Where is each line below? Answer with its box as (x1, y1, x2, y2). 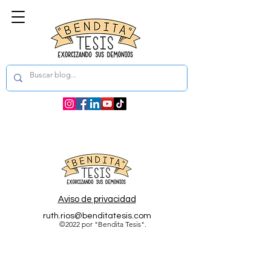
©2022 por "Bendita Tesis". (59, 220, 146, 229)
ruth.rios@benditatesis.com (42, 212, 151, 220)
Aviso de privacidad (57, 195, 136, 204)
